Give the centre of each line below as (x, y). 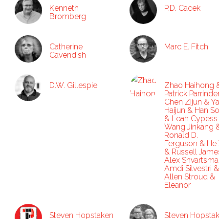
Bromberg (68, 16)
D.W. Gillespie (73, 85)
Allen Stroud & (190, 177)
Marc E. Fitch (186, 47)
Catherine (66, 47)
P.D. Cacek (182, 8)
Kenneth (64, 8)
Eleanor (177, 185)
